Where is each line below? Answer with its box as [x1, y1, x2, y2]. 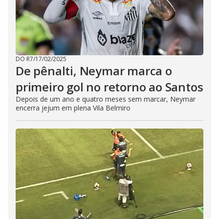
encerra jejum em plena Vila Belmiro [16, 103, 131, 112]
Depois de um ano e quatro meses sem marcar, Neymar [16, 94, 196, 104]
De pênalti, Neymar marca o [16, 62, 172, 79]
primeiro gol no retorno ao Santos [16, 78, 203, 95]
